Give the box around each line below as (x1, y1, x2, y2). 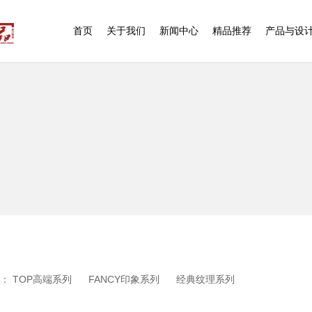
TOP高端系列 (13, 274, 72, 285)
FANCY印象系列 (88, 274, 159, 285)
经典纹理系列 (176, 274, 235, 285)
